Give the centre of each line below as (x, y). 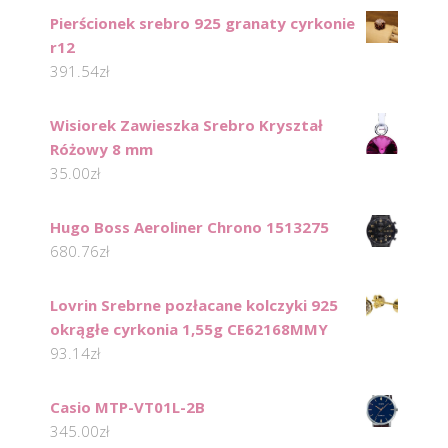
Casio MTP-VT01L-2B (127, 406)
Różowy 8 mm (101, 148)
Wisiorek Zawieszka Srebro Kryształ (186, 124)
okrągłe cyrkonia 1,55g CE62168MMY (189, 328)
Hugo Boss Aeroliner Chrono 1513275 (189, 226)
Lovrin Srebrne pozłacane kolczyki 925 (194, 304)
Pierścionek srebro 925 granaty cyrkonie (202, 22)
